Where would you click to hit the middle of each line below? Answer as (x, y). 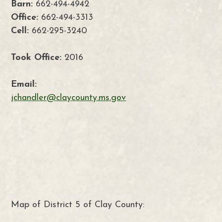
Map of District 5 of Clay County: (78, 205)
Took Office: (36, 58)
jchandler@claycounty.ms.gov (69, 98)
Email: (24, 85)
